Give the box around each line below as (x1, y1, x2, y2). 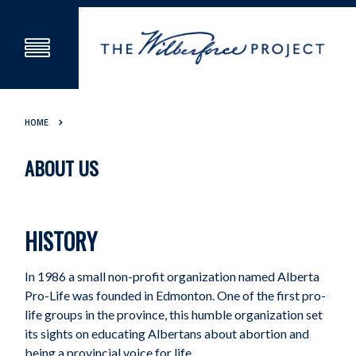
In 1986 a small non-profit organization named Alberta (25, 269, 320, 284)
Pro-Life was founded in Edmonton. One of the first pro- (25, 288, 327, 304)
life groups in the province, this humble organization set (25, 307, 323, 323)
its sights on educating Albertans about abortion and (25, 326, 310, 342)
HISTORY (25, 225, 98, 258)
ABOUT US (25, 153, 99, 183)
